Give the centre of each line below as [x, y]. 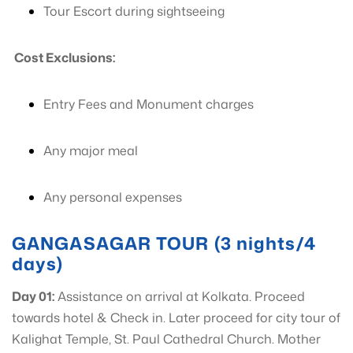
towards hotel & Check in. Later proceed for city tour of [176, 318]
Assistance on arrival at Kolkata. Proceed [180, 296]
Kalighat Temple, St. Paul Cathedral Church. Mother [166, 339]
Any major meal [91, 150]
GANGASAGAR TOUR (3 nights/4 [164, 243]
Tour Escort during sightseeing [134, 11]
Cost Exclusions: [63, 58]
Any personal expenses [113, 197]
